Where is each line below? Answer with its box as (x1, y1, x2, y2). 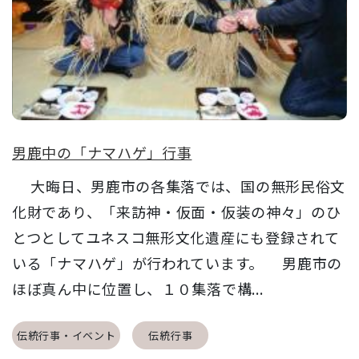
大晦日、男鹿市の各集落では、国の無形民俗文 (12, 175, 346, 196)
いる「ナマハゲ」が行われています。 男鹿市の (12, 252, 343, 273)
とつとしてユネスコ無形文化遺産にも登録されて (12, 226, 340, 248)
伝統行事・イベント (17, 327, 116, 343)
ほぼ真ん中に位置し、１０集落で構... (12, 277, 264, 299)
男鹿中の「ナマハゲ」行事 (12, 141, 192, 163)
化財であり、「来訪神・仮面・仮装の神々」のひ (12, 200, 341, 222)
